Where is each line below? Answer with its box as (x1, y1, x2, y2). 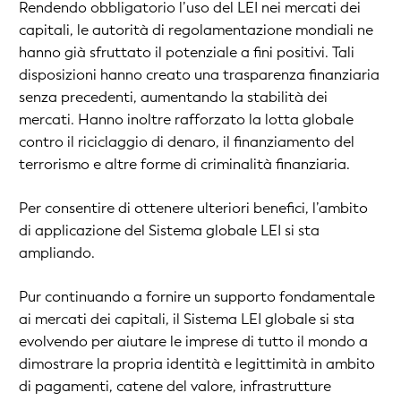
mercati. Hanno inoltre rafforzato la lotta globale (19, 110, 354, 129)
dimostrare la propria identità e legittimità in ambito (19, 354, 375, 373)
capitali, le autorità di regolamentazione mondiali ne (19, 21, 373, 39)
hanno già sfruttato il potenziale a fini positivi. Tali (19, 43, 354, 62)
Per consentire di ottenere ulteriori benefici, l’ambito (19, 199, 368, 218)
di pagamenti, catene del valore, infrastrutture (19, 377, 331, 396)
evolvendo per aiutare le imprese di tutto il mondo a (19, 332, 368, 351)
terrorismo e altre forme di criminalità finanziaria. (19, 155, 350, 174)
